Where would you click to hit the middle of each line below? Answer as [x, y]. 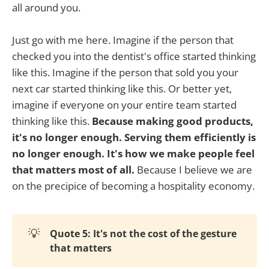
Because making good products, [171, 121]
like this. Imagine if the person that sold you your [125, 72]
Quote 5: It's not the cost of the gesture [143, 234]
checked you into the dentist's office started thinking [134, 56]
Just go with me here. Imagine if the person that [123, 40]
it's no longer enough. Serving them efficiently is [134, 137]
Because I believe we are [195, 169]
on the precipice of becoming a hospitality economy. [133, 186]
